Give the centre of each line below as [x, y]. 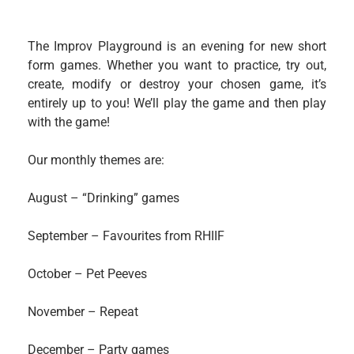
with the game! [69, 122]
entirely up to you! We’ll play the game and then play [177, 104]
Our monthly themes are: [96, 160]
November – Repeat [83, 312]
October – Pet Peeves [87, 274]
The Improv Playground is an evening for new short [177, 47]
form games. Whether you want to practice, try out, [177, 66]
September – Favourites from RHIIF [126, 236]
